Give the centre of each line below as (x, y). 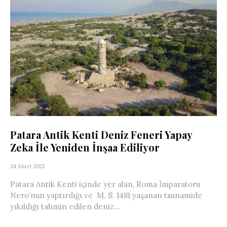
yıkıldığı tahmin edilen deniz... (65, 207)
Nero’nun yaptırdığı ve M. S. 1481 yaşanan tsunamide (106, 196)
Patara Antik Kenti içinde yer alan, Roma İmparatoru (105, 184)
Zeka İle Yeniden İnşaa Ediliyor (85, 147)
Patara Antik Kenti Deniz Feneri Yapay (101, 135)
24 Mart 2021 (27, 166)
